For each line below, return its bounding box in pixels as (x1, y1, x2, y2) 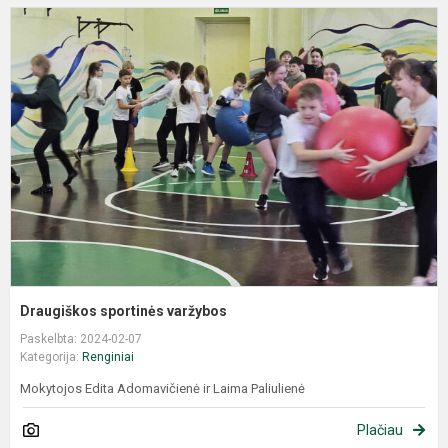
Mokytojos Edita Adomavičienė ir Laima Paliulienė (20, 380, 305, 396)
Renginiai (82, 349, 134, 364)
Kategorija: (20, 349, 82, 364)
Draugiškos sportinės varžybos (20, 302, 227, 319)
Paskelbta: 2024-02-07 (20, 331, 142, 346)
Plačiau (357, 421, 403, 438)
